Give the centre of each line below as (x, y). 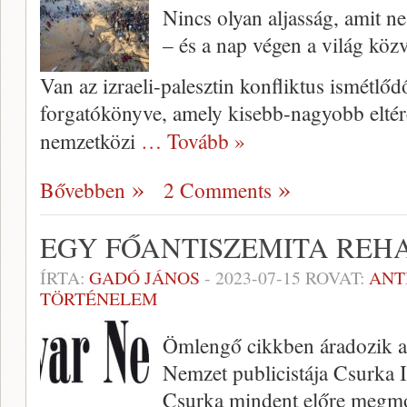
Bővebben (83, 190)
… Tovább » (193, 141)
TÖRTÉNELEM (99, 299)
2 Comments (218, 190)
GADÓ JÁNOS (144, 278)
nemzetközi (90, 141)
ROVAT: (335, 278)
